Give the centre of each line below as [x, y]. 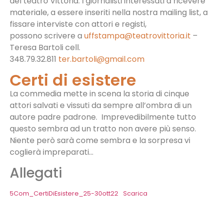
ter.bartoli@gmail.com [101, 59]
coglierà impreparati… [53, 152]
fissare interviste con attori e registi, [78, 24]
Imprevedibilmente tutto [149, 117]
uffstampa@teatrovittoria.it [137, 36]
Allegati [36, 173]
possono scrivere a [47, 36]
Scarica [135, 194]
